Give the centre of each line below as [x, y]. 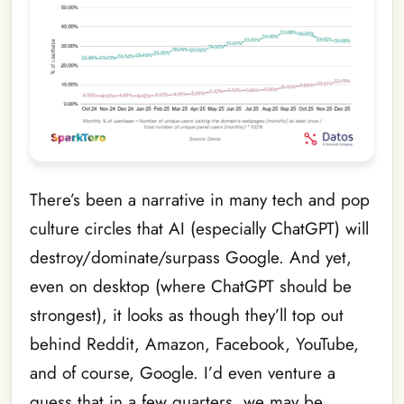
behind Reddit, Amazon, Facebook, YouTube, [194, 344]
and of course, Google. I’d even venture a [183, 373]
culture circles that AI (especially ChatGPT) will [199, 229]
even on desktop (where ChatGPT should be [191, 287]
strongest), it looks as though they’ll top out [187, 316]
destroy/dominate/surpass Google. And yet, [191, 258]
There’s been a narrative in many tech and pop [200, 200]
